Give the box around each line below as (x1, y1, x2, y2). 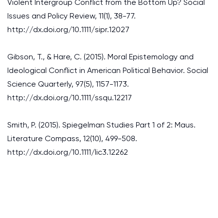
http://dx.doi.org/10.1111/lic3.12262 (7, 147, 128, 157)
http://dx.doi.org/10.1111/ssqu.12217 (7, 93, 132, 102)
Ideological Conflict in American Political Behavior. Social (7, 66, 208, 75)
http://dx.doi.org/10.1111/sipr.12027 (7, 25, 129, 34)
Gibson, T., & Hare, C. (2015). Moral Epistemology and (7, 52, 194, 61)
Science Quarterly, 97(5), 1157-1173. (7, 79, 129, 89)
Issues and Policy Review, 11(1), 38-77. (7, 11, 136, 20)
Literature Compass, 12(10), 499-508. (7, 134, 137, 143)
